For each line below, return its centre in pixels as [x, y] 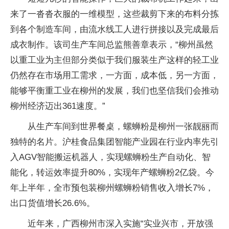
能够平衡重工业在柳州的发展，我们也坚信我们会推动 [114, 91]
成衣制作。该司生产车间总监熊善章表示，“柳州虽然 [112, 45]
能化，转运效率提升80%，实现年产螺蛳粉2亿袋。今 [112, 173]
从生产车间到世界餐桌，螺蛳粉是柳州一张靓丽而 [123, 127]
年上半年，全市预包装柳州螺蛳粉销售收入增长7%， [112, 188]
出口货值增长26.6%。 [53, 203]
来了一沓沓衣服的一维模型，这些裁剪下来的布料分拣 [114, 14]
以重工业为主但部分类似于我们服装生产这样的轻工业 [114, 60]
